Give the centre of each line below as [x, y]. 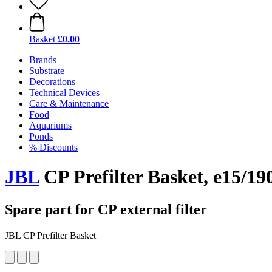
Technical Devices [64, 93]
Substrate [47, 71]
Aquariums [50, 125]
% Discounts [53, 147]
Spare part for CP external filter [106, 209]
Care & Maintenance [69, 104]
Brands [43, 60]
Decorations [52, 82]
